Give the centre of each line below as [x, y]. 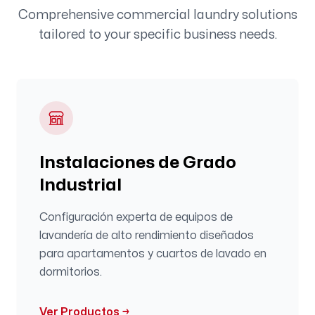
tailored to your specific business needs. [157, 35]
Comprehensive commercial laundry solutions [157, 15]
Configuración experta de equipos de [136, 217]
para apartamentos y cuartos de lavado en [153, 254]
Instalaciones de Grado [138, 163]
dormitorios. [71, 272]
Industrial [81, 185]
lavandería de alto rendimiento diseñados [147, 236]
